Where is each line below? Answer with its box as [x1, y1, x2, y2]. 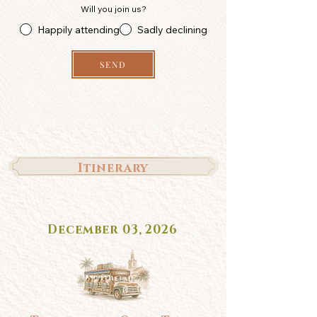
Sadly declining [137, 23, 207, 36]
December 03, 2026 [47, 221, 178, 238]
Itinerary [77, 160, 149, 176]
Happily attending [37, 23, 120, 36]
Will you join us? [80, 4, 146, 14]
